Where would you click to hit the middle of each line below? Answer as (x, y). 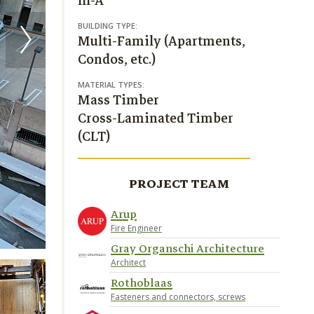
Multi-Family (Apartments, (162, 41)
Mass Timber (118, 100)
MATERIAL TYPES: (111, 84)
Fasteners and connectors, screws (178, 297)
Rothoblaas (142, 283)
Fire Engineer (136, 228)
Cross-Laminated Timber (156, 118)
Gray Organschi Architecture (187, 249)
